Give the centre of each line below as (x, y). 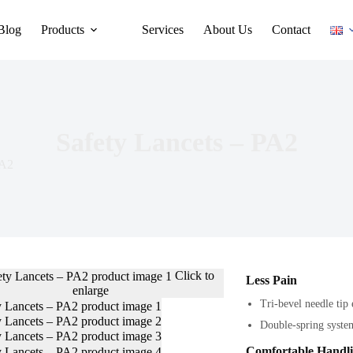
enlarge (91, 291)
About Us (228, 30)
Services (163, 30)
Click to (194, 275)
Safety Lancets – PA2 (176, 142)
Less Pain (271, 280)
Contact (292, 30)
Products (63, 30)
